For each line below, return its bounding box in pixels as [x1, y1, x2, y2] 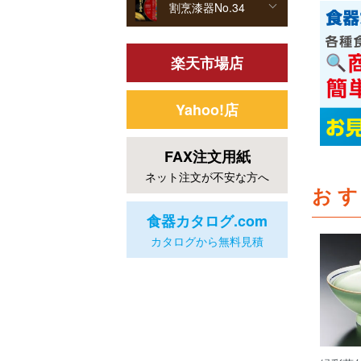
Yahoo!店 [176, 98, 239, 120]
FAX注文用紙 [164, 145, 251, 167]
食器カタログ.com [147, 210, 268, 231]
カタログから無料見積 [151, 232, 263, 249]
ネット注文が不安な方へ [145, 168, 269, 185]
